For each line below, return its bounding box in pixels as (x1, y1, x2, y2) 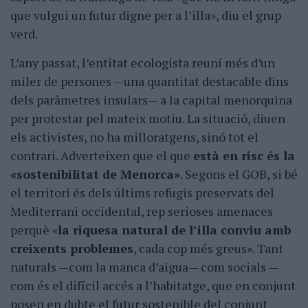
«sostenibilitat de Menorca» (10, 166, 180, 183)
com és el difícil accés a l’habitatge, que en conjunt (10, 277, 296, 294)
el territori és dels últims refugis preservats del (10, 184, 274, 201)
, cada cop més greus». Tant (133, 240, 283, 257)
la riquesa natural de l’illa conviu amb (58, 221, 291, 239)
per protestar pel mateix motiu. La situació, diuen (10, 110, 285, 127)
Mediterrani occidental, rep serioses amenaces (10, 203, 273, 220)
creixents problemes (10, 240, 133, 257)
